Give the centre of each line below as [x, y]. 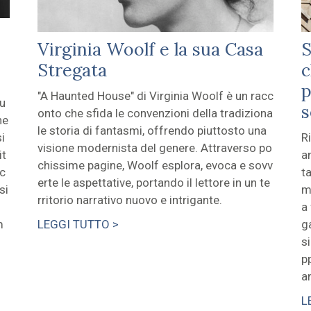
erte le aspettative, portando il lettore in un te [153, 183]
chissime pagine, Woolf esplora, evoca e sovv [155, 166]
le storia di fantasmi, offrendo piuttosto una [152, 131]
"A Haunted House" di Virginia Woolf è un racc [155, 96]
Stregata [72, 70]
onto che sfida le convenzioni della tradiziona [155, 114]
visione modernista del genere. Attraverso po [154, 148]
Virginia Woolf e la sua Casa [150, 50]
